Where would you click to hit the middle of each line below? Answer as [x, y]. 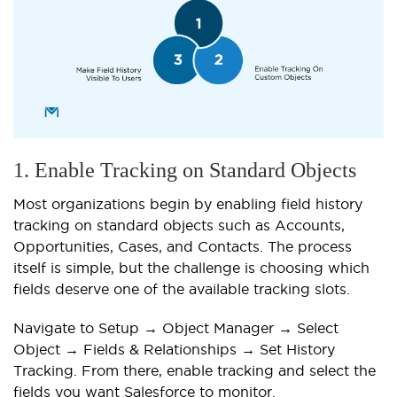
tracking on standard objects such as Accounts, [179, 225]
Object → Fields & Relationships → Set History [174, 349]
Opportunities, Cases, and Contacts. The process [183, 246]
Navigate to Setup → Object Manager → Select [176, 327]
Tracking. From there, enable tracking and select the [195, 370]
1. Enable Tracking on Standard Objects [185, 170]
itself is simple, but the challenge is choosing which [191, 267]
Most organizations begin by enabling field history [188, 203]
